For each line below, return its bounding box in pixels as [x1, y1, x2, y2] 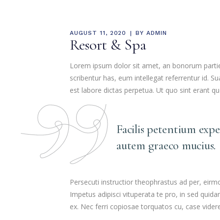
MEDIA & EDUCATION [117, 4, 193, 11]
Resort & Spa [70, 35, 146, 54]
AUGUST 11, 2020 [70, 29, 127, 36]
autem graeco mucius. [116, 138, 216, 153]
